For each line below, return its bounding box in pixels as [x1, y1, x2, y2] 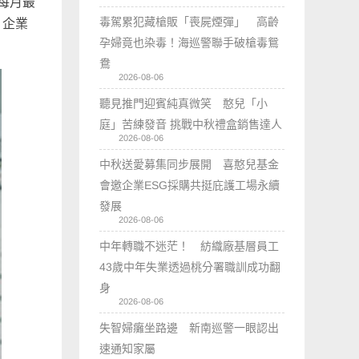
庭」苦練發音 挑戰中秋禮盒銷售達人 [99, 117, 283, 131]
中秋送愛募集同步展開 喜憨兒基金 [99, 157, 280, 171]
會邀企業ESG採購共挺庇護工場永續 [99, 178, 280, 192]
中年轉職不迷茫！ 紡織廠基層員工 [99, 239, 280, 252]
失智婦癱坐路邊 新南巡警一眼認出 [99, 321, 280, 334]
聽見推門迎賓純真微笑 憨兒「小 [99, 96, 268, 110]
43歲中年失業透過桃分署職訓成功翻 [99, 260, 281, 273]
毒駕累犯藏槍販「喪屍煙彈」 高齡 [99, 14, 280, 28]
